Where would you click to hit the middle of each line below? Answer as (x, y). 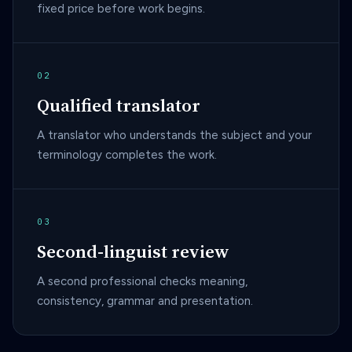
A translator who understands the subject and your (174, 135)
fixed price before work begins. (121, 9)
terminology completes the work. (127, 155)
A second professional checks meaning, (142, 281)
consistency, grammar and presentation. (145, 301)
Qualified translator (119, 105)
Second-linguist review (133, 251)
